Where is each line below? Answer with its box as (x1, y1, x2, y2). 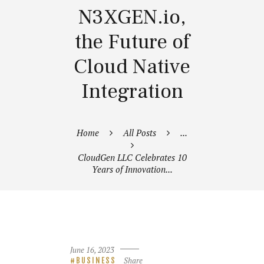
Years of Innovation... (91, 163, 173, 175)
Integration (81, 78, 183, 105)
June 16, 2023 (70, 244, 114, 255)
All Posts (123, 126, 156, 138)
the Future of (74, 28, 190, 55)
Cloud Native (74, 53, 190, 80)
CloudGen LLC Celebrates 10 (77, 151, 187, 163)
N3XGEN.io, (78, 4, 186, 31)
